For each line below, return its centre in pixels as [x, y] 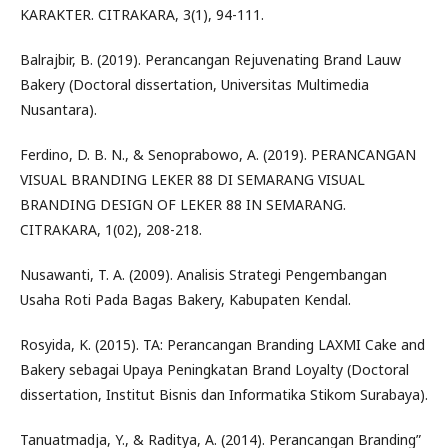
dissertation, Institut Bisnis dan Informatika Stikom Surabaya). [224, 394]
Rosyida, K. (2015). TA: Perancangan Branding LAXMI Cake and [222, 344]
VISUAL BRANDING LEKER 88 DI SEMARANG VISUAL [192, 179]
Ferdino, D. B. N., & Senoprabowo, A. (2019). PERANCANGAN [218, 154]
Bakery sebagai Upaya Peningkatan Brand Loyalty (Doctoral [214, 369]
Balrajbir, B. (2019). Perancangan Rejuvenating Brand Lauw [210, 59]
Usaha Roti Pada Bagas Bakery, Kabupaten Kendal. [185, 299]
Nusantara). [58, 109]
